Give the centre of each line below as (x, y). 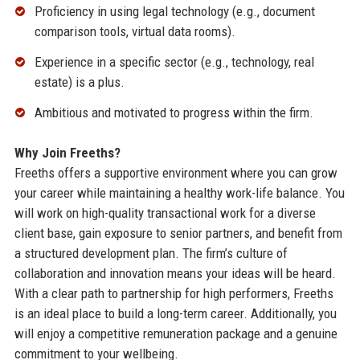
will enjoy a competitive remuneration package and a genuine (176, 333)
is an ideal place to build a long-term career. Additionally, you (175, 313)
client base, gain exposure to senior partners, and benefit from (178, 233)
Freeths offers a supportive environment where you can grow (176, 172)
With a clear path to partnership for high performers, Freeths (174, 293)
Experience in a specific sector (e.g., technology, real (174, 62)
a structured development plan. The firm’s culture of (151, 253)
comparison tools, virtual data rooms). (135, 32)
